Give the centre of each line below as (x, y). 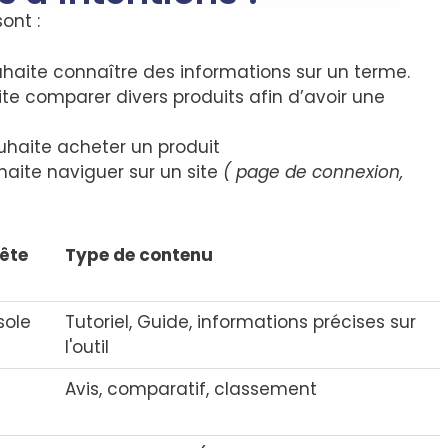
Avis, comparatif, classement (191, 389)
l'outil (87, 347)
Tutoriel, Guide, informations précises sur (241, 322)
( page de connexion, (310, 171)
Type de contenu (139, 255)
